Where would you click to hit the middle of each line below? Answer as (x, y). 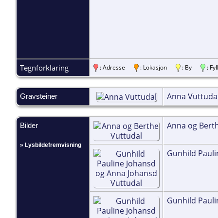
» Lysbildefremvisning (51, 145)
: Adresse (116, 67)
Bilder (29, 125)
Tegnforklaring (44, 67)
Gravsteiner (39, 96)
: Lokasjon (157, 67)
